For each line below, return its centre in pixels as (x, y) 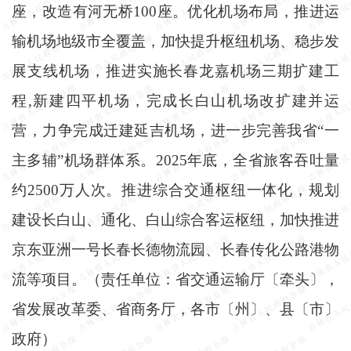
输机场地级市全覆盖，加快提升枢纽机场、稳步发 (175, 41)
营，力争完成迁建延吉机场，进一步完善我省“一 (175, 130)
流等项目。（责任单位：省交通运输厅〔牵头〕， (175, 279)
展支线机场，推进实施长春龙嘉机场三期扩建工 (175, 71)
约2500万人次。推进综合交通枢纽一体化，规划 (175, 190)
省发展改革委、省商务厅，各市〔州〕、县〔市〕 (175, 309)
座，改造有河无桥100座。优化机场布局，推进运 (175, 11)
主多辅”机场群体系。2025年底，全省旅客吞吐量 (175, 160)
